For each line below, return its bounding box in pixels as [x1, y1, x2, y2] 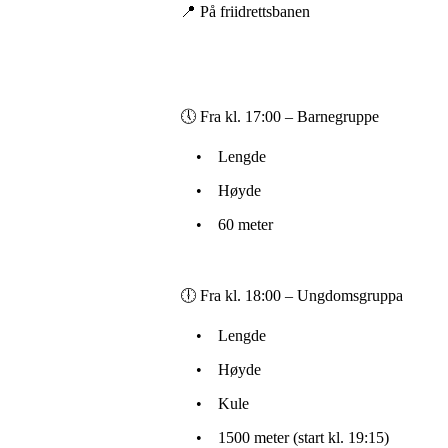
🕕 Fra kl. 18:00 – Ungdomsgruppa [180, 287, 403, 304]
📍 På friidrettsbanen [180, 3, 310, 20]
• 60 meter [180, 216, 273, 233]
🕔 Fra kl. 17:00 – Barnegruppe [180, 108, 379, 125]
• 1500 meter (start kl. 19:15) [180, 429, 389, 446]
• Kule [180, 395, 249, 412]
